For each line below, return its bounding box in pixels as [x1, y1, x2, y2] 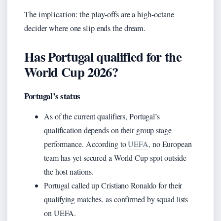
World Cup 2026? [24, 62, 118, 81]
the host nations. [44, 166, 94, 177]
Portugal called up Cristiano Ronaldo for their [44, 180, 183, 190]
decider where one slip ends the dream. [24, 22, 146, 34]
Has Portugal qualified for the [24, 46, 182, 66]
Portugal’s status [24, 89, 80, 102]
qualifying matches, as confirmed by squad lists [44, 193, 188, 204]
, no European [148, 138, 192, 149]
